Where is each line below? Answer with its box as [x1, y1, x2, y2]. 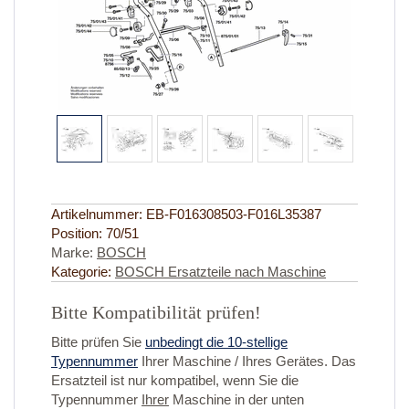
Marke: [51, 245, 97, 261]
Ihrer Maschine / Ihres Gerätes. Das [138, 353, 356, 370]
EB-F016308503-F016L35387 [146, 206, 321, 223]
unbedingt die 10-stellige [145, 334, 288, 351]
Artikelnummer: [51, 206, 146, 223]
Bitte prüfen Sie [51, 334, 145, 351]
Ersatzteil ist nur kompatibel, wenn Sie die [51, 372, 299, 389]
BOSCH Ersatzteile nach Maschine [115, 264, 326, 280]
